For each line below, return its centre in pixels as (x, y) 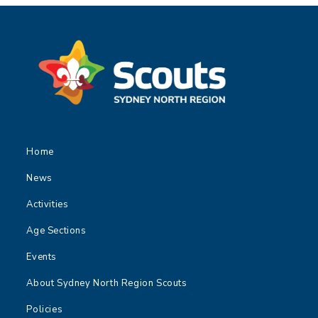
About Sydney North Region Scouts (107, 283)
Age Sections (56, 230)
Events (42, 257)
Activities (48, 204)
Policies (45, 309)
